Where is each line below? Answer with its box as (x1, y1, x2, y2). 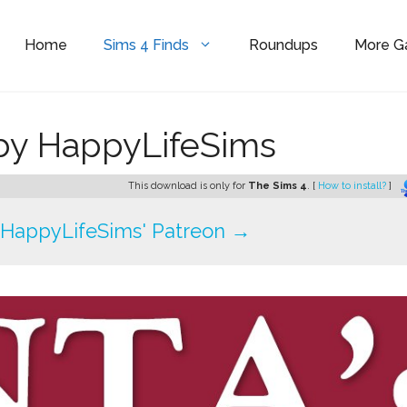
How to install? (318, 180, 389, 192)
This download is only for (128, 180, 248, 192)
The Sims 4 (248, 180, 307, 192)
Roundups (249, 36, 319, 54)
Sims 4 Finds (104, 36, 190, 54)
